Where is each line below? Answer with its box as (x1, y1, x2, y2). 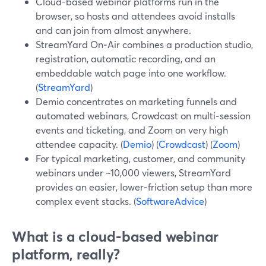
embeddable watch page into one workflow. (36, 66, 226, 79)
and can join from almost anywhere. (36, 24, 191, 36)
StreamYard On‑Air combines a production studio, (36, 38, 253, 50)
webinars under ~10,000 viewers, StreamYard (36, 166, 231, 179)
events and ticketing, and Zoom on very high (36, 123, 228, 136)
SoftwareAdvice (136, 195, 204, 207)
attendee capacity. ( (36, 138, 123, 150)
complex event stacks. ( (36, 195, 136, 207)
